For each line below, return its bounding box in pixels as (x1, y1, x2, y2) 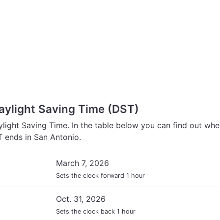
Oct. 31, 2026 (56, 194, 106, 204)
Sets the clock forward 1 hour (56, 172, 145, 179)
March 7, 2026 (56, 158, 109, 168)
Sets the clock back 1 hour (56, 208, 136, 215)
